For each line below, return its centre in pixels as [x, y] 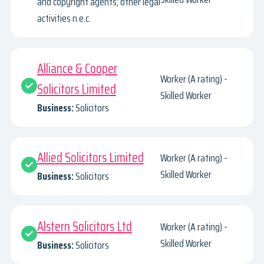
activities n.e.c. [64, 18]
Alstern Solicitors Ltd [84, 227]
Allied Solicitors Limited [90, 158]
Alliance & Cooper [77, 68]
